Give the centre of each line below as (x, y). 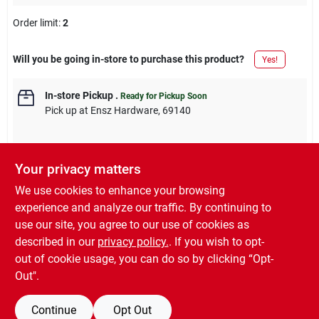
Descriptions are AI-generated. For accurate (189, 185)
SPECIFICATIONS (57, 309)
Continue (54, 310)
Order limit (35, 23)
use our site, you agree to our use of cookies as (132, 225)
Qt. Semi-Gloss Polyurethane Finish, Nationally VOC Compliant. (156, 251)
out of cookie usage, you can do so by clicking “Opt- (144, 259)
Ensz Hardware (124, 111)
